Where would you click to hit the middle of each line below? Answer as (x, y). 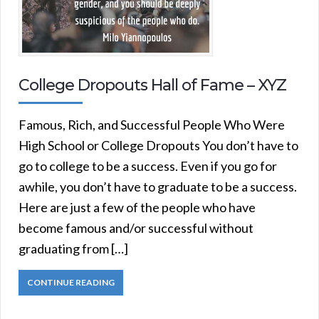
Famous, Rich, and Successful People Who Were (152, 125)
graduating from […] (73, 249)
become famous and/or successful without (136, 228)
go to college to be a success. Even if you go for (148, 166)
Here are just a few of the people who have (137, 208)
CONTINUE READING (71, 283)
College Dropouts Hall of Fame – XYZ (152, 85)
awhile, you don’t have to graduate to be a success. (158, 187)
